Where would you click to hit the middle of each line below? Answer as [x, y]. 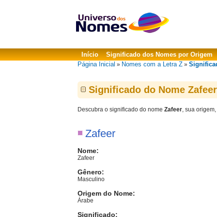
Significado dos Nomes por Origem [159, 54]
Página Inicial [96, 64]
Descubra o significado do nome [121, 109]
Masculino [91, 179]
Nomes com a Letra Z [152, 64]
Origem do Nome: [106, 193]
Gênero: [91, 172]
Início [90, 54]
